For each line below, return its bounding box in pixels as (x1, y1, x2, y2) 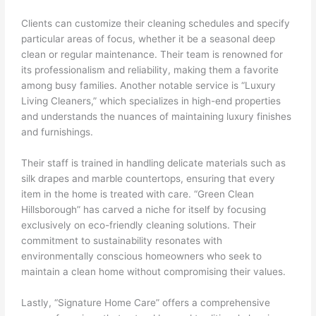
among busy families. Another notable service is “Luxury (21, 80, 276, 92)
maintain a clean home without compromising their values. (21, 266, 286, 278)
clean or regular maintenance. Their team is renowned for (21, 49, 284, 61)
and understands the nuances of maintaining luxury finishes (21, 111, 292, 123)
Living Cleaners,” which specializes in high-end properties (21, 95, 281, 107)
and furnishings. (21, 126, 94, 138)
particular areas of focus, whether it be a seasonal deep (21, 33, 276, 45)
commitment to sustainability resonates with (21, 235, 223, 247)
